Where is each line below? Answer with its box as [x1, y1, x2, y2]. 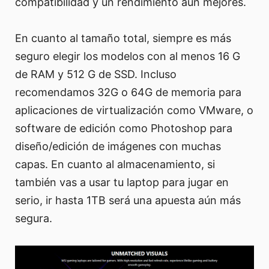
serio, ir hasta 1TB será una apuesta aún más [15, 194, 241, 207]
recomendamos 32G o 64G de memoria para [15, 86, 241, 99]
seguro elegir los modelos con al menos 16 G [15, 50, 240, 63]
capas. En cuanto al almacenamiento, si [15, 158, 215, 171]
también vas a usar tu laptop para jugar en [15, 176, 229, 189]
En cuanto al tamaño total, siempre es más [15, 32, 231, 45]
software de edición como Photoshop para [15, 122, 232, 135]
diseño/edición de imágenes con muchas [15, 140, 221, 153]
